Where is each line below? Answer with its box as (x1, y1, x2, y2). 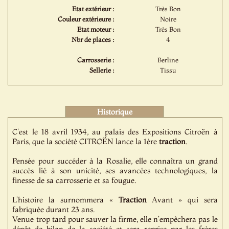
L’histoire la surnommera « (12, 195, 119, 204)
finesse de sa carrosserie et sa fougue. (12, 175, 136, 185)
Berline (157, 56, 179, 64)
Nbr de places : (72, 35, 115, 43)
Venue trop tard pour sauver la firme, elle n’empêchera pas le (12, 214, 218, 224)
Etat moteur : (77, 25, 115, 33)
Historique (97, 107, 133, 117)
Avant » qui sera (146, 195, 218, 204)
